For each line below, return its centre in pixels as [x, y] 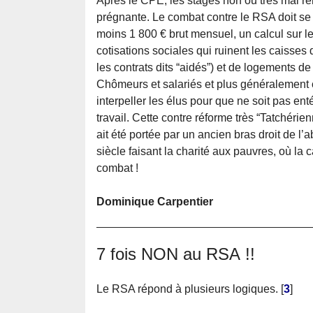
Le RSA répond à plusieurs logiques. [187, 289]
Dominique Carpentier [155, 202]
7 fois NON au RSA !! [176, 254]
